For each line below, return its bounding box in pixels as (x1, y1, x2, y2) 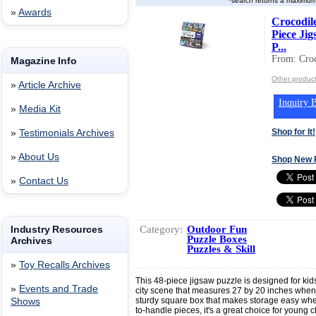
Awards (18, 7, 51, 18)
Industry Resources (11, 224, 103, 235)
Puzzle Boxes (187, 233, 247, 245)
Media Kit (19, 104, 61, 114)
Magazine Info (11, 55, 77, 66)
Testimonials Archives (19, 128, 114, 138)
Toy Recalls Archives (19, 260, 110, 270)
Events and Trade (19, 284, 98, 294)
